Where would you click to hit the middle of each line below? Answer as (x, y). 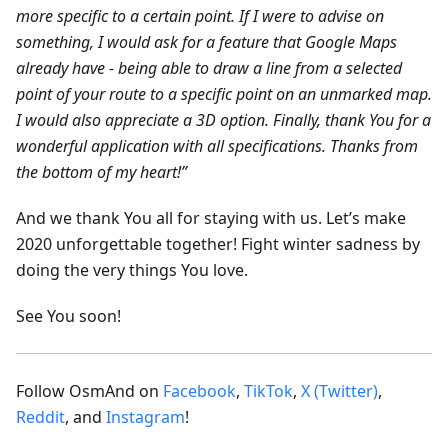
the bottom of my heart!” (101, 171)
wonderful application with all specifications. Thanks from (217, 145)
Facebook (199, 390)
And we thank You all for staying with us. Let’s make (211, 217)
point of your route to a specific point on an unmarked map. (224, 93)
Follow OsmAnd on (89, 390)
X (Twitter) (339, 390)
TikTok (268, 390)
